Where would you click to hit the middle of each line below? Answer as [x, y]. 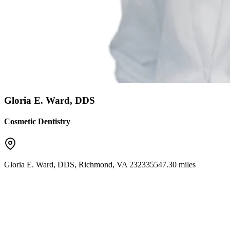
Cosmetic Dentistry [37, 122]
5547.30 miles [173, 164]
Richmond [95, 164]
